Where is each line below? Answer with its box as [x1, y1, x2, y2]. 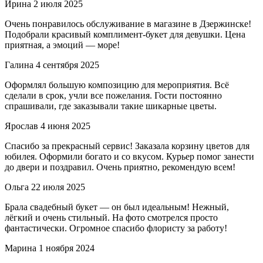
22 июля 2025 [31, 182, 85, 193]
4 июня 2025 [41, 121, 90, 131]
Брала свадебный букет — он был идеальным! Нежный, [5, 202, 229, 213]
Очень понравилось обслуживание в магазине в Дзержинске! [5, 19, 251, 29]
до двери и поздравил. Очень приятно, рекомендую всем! [5, 162, 235, 173]
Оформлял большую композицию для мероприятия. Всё [5, 80, 229, 90]
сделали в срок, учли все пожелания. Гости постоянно [5, 90, 222, 101]
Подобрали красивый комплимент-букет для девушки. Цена [5, 29, 245, 40]
